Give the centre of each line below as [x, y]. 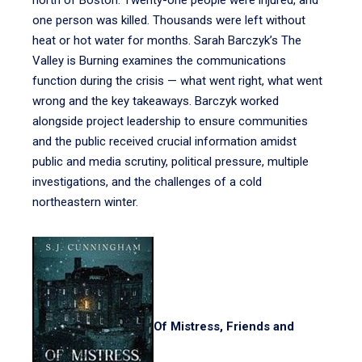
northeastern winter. [85, 202]
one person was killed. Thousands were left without [169, 20]
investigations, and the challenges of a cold [147, 182]
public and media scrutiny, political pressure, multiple [170, 162]
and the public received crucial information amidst [164, 141]
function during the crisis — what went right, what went [177, 81]
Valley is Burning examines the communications [159, 61]
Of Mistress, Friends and [224, 327]
